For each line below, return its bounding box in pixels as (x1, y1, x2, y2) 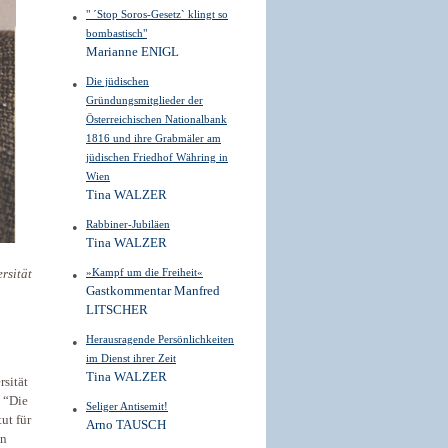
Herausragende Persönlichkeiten (86, 333, 234, 345)
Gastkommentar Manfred (86, 284, 220, 298)
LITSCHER (86, 303, 148, 317)
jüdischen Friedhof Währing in (86, 151, 228, 163)
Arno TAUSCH (86, 418, 166, 432)
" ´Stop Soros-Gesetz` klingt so (86, 8, 228, 20)
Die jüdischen (86, 75, 149, 87)
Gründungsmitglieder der (86, 94, 203, 106)
